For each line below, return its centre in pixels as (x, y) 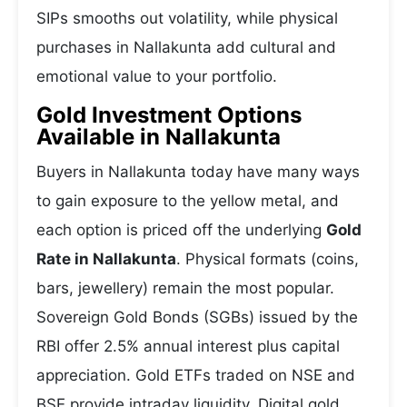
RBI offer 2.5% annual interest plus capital (188, 346)
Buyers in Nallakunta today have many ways (198, 172)
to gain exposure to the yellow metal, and (188, 201)
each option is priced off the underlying (181, 230)
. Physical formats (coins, (268, 259)
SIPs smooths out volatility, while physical (187, 18)
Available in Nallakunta (159, 137)
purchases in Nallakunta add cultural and (186, 47)
